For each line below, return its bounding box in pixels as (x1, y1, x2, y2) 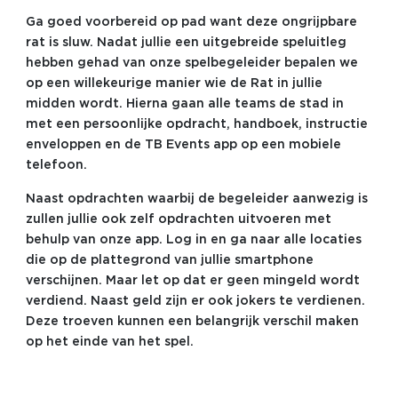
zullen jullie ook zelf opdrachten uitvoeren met (25, 213, 331, 225)
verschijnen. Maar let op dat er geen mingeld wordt (25, 275, 360, 286)
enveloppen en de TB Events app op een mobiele (25, 139, 341, 150)
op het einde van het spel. (25, 336, 194, 347)
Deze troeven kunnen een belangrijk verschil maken (25, 315, 359, 327)
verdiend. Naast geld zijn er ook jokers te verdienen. (25, 295, 365, 306)
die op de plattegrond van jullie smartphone (25, 254, 314, 266)
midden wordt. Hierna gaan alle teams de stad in (25, 98, 344, 109)
